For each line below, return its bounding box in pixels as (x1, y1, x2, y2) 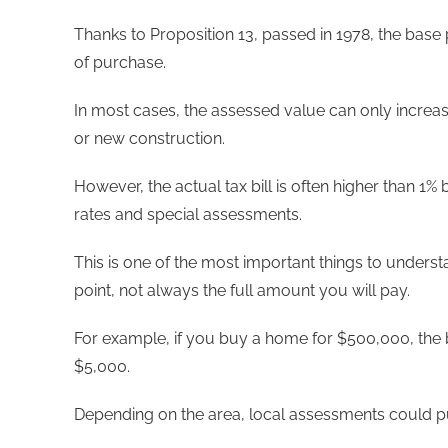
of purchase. (74, 52, 166, 72)
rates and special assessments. (74, 204, 302, 224)
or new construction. (74, 128, 225, 148)
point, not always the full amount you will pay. (74, 280, 410, 300)
